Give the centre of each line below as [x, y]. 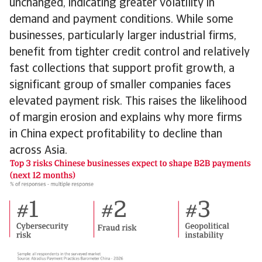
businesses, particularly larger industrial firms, [123, 37]
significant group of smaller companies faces [120, 86]
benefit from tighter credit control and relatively [130, 53]
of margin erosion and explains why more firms [126, 118]
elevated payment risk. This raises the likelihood [128, 102]
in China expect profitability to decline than [116, 135]
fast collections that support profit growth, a [122, 69]
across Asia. [40, 151]
